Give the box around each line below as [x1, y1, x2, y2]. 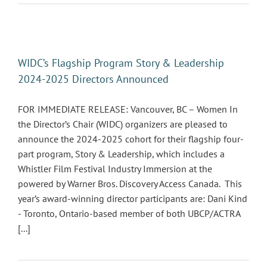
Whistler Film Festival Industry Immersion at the [18, 163, 215, 175]
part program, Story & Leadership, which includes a [18, 148, 225, 160]
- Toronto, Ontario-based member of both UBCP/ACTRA [18, 207, 240, 219]
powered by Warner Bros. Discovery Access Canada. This [18, 178, 242, 190]
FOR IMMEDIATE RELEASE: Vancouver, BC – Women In [18, 103, 238, 115]
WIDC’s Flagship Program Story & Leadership [18, 56, 224, 70]
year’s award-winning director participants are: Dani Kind [18, 193, 247, 204]
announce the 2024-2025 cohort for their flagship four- [18, 133, 244, 145]
